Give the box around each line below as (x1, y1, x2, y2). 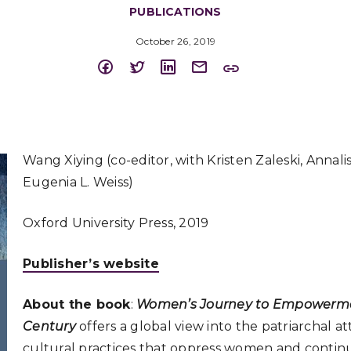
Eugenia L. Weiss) (23, 175, 134, 190)
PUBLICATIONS (129, 5, 222, 19)
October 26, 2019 (136, 35, 215, 47)
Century (23, 319, 76, 334)
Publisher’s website (23, 256, 159, 271)
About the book (23, 297, 131, 312)
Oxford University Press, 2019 (23, 215, 209, 230)
